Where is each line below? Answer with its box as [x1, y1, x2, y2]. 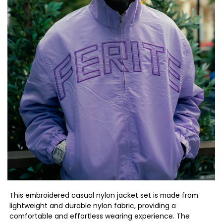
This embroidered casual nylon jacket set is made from [9, 190, 199, 200]
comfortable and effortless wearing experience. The [9, 211, 190, 221]
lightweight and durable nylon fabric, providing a [9, 200, 176, 211]
